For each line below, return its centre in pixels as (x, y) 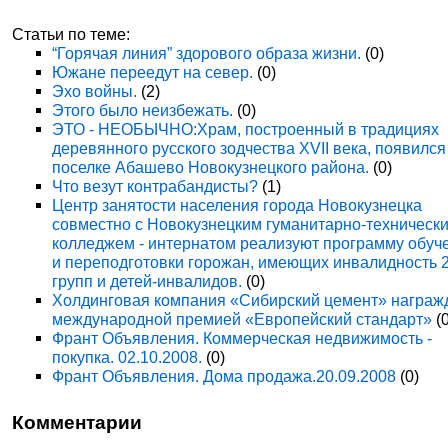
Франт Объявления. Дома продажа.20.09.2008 (224, 376)
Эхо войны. (95, 91)
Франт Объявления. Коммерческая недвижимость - (242, 338)
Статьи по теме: (71, 34)
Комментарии (77, 423)
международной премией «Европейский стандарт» (242, 319)
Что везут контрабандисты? (155, 186)
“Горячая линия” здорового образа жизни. (207, 53)
